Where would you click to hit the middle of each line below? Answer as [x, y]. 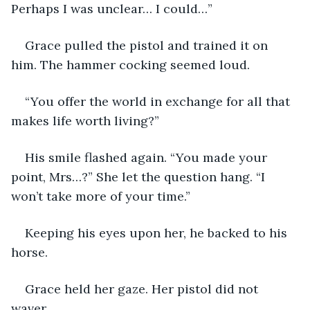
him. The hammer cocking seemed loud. [132, 64]
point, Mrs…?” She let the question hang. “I [140, 176]
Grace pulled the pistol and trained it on [148, 45]
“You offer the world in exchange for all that [159, 101]
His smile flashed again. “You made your [148, 157]
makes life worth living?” [85, 120]
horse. [31, 252]
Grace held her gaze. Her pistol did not [143, 289]
